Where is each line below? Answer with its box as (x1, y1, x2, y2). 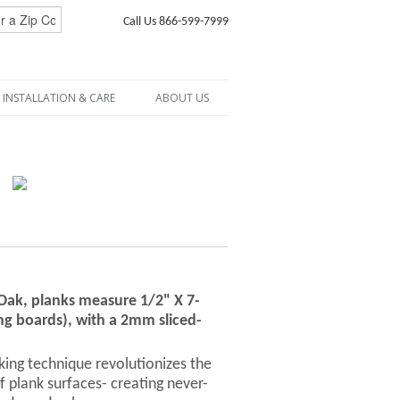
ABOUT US (154, 90, 209, 105)
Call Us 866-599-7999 (122, 15, 229, 29)
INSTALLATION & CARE (2, 90, 115, 105)
